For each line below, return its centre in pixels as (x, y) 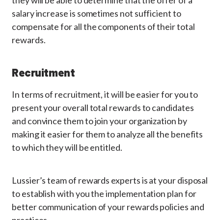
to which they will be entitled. (67, 147)
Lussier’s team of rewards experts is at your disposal (110, 180)
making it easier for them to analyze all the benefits (108, 134)
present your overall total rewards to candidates (103, 108)
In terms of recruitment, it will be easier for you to (105, 94)
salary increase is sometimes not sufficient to (96, 13)
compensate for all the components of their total (103, 27)
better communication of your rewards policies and (108, 207)
